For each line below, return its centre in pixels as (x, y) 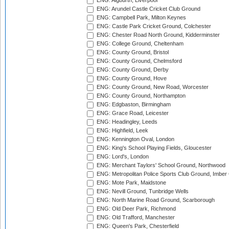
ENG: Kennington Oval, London (135, 139)
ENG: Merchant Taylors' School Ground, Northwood (160, 165)
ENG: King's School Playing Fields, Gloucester (153, 148)
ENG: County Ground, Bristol (132, 52)
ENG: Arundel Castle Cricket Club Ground (148, 9)
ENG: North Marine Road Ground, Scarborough (155, 200)
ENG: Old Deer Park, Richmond (135, 209)
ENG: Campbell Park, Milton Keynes (141, 18)
